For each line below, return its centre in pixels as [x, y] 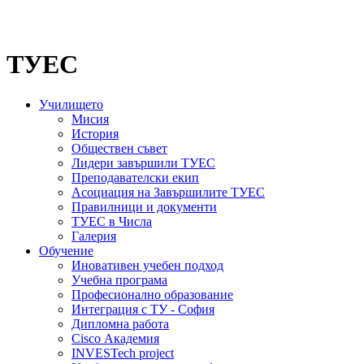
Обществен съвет [119, 148]
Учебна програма [119, 279]
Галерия [94, 236]
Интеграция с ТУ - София [143, 309]
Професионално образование [152, 294]
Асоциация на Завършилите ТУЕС [168, 192]
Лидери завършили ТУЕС [143, 162]
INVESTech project [123, 353]
